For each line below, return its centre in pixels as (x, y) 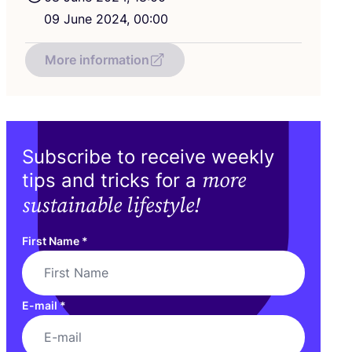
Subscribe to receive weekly (148, 156)
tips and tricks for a (112, 180)
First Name (52, 240)
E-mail (41, 305)
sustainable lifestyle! (111, 205)
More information (97, 59)
